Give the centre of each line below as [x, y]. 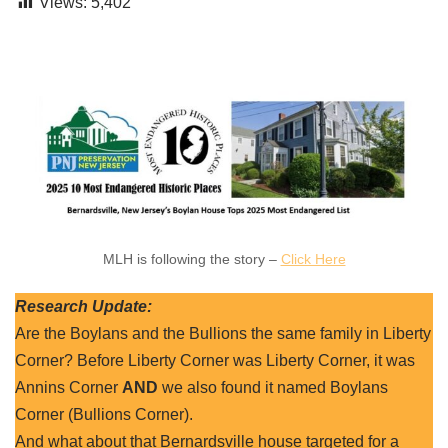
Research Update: [83, 306]
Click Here [313, 259]
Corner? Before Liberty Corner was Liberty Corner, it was [215, 360]
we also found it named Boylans [273, 387]
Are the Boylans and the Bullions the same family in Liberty [223, 333]
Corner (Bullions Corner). [104, 414]
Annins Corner [68, 387]
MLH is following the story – [191, 259]
